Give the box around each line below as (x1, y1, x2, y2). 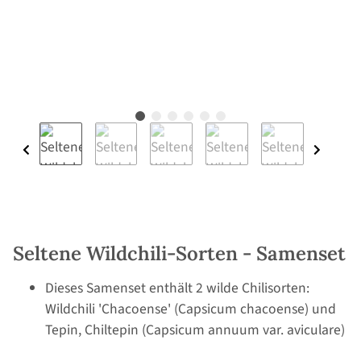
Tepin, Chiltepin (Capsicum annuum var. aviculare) (45, 320, 345, 341)
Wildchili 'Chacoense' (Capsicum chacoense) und (45, 299, 336, 320)
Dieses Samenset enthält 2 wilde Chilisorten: (45, 278, 309, 299)
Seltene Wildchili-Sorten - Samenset (13, 241, 346, 267)
